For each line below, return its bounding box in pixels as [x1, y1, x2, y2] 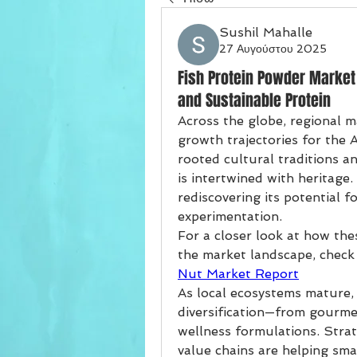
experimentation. [178, 209, 282, 224]
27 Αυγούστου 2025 [219, 42, 327, 55]
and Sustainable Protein [178, 88, 331, 112]
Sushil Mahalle [219, 25, 312, 40]
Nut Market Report [178, 266, 299, 281]
